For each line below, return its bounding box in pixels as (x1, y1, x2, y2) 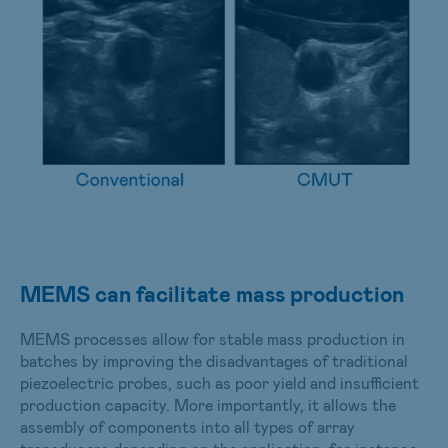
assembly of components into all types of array (20, 416, 355, 436)
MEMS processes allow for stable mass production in (20, 328, 405, 348)
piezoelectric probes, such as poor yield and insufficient (20, 372, 419, 392)
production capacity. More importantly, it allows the (20, 394, 396, 414)
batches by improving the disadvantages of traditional (20, 350, 408, 370)
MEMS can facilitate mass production (20, 279, 404, 306)
